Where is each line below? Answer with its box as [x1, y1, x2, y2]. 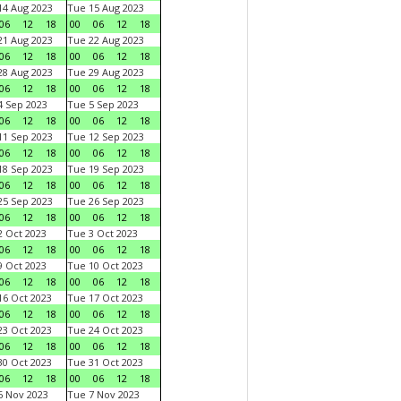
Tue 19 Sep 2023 [67, 162, 144, 175]
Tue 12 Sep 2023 [67, 130, 144, 143]
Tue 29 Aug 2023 [67, 65, 144, 79]
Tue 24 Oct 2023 [67, 323, 143, 337]
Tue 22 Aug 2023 [67, 33, 144, 47]
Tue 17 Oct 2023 [67, 291, 143, 304]
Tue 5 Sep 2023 [67, 98, 139, 111]
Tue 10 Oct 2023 [67, 259, 143, 272]
